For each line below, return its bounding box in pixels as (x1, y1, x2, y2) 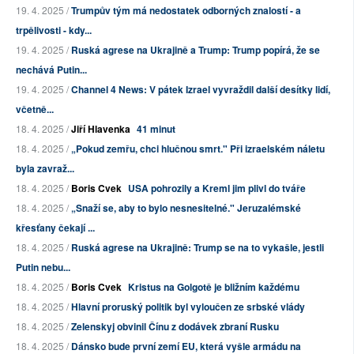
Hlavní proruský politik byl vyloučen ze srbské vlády (71, 299, 305, 314)
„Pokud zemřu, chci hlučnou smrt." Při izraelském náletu (71, 141, 325, 156)
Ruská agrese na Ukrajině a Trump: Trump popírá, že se (71, 43, 320, 58)
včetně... (16, 102, 54, 117)
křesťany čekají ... (16, 220, 95, 235)
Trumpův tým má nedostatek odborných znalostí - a (71, 3, 301, 18)
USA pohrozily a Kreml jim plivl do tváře (128, 181, 306, 196)
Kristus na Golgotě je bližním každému (128, 280, 299, 295)
